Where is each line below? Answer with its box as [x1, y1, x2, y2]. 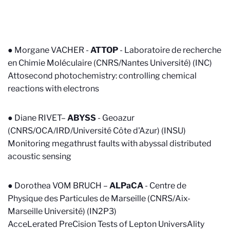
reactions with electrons [8, 84, 99, 93]
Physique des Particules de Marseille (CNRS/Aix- [8, 194, 190, 203]
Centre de [149, 181, 186, 190]
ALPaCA [109, 181, 143, 190]
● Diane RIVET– [8, 113, 67, 123]
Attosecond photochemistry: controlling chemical [8, 71, 197, 81]
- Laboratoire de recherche [118, 45, 221, 55]
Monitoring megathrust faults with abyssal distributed [8, 139, 212, 148]
